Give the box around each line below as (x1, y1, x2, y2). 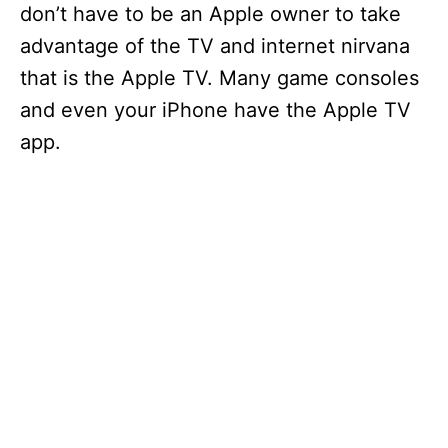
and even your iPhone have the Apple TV (20, 98, 411, 123)
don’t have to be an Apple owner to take (20, 2, 401, 27)
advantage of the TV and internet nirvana (20, 34, 410, 59)
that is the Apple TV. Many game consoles (20, 66, 419, 91)
